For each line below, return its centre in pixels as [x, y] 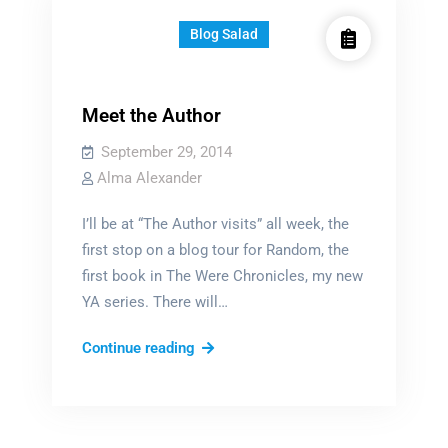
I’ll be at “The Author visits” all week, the [215, 224]
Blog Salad [223, 34]
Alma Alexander [149, 178]
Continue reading [138, 348]
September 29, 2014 [166, 152]
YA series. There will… [154, 302]
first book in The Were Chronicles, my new [222, 276]
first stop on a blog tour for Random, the [215, 250]
